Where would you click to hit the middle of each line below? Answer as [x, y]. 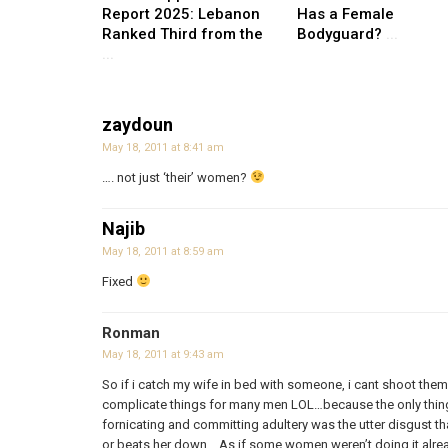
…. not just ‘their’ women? [176, 177]
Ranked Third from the [182, 33]
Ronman [131, 332]
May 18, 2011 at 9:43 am [163, 354]
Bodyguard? [341, 33]
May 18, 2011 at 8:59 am [163, 251]
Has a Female [345, 13]
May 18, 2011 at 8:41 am [163, 147]
